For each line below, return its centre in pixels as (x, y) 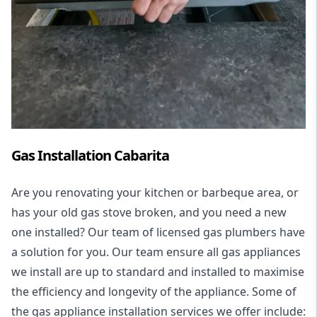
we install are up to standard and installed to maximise (158, 272)
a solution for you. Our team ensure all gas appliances (156, 252)
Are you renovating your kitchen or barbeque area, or (155, 192)
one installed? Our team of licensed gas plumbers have (158, 232)
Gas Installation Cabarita (90, 155)
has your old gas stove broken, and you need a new (149, 212)
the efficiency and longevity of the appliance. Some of (154, 292)
